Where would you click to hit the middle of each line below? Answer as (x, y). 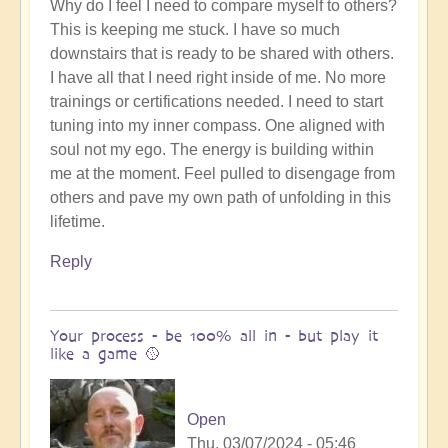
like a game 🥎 (105, 353)
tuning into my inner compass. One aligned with (217, 125)
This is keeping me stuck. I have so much (195, 29)
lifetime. (77, 221)
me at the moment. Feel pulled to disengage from (222, 173)
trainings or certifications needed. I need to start (216, 101)
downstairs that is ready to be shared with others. (222, 53)
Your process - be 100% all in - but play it (214, 335)
